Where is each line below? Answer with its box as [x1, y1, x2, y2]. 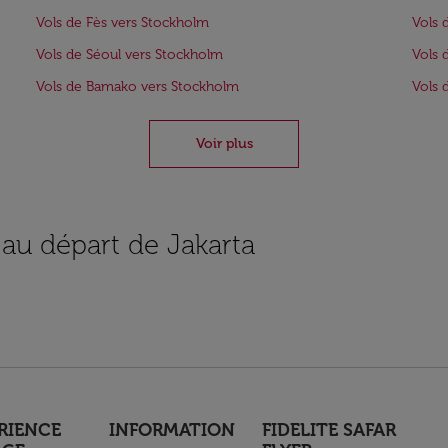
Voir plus [195, 135, 253, 152]
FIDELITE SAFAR [262, 419, 397, 441]
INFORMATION [108, 419, 235, 441]
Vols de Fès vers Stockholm [36, 14, 209, 31]
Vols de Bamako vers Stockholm [36, 78, 239, 95]
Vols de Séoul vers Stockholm [36, 46, 223, 63]
